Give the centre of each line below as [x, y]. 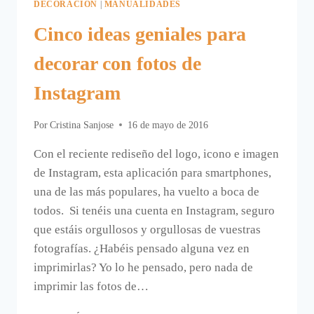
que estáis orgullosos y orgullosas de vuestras [147, 229]
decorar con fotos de [117, 64]
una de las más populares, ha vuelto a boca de [146, 191]
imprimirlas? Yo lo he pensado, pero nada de [143, 267]
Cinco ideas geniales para [140, 34]
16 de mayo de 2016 [168, 125]
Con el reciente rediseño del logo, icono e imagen [156, 153]
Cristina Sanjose [82, 125]
